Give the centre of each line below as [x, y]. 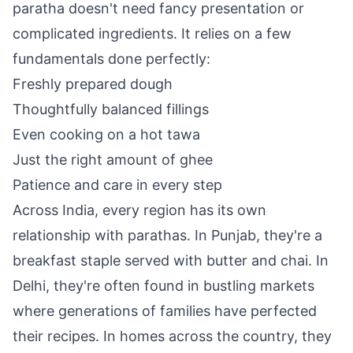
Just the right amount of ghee [113, 160]
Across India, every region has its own [139, 210]
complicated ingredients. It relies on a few [152, 33]
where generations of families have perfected [165, 311]
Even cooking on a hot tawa [106, 134]
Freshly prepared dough [93, 84]
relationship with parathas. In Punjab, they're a [167, 235]
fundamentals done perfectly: [111, 59]
